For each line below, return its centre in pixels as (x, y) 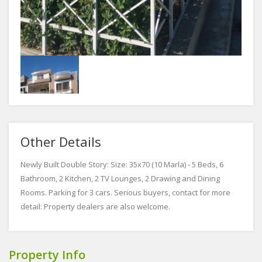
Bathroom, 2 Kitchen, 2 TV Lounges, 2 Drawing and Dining (120, 178)
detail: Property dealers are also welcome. (95, 206)
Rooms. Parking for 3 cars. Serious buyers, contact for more (125, 192)
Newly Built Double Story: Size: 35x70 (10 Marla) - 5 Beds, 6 (122, 164)
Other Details (61, 141)
